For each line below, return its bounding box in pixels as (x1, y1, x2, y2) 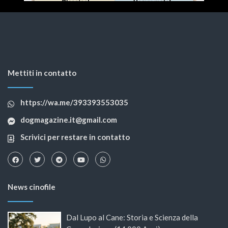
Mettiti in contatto (8, 68, 76, 78)
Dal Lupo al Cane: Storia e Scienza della (66, 213, 198, 222)
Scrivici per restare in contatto (20, 132, 130, 142)
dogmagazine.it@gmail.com (20, 115, 117, 125)
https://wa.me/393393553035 (20, 98, 128, 107)
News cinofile (8, 182, 55, 192)
